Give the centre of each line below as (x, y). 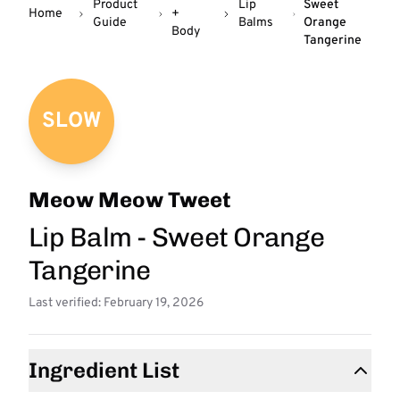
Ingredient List (104, 370)
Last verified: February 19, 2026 (116, 303)
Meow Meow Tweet (130, 200)
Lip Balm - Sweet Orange (176, 237)
